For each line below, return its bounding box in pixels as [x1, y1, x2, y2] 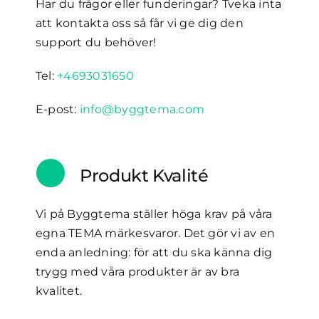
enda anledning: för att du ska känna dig [35, 245, 273, 259]
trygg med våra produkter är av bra [35, 264, 240, 278]
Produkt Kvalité [79, 164, 209, 186]
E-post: [35, 102, 80, 116]
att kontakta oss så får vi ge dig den [35, 16, 244, 30]
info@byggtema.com [79, 102, 204, 116]
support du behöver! [35, 35, 157, 49]
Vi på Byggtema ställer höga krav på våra [35, 206, 273, 221]
